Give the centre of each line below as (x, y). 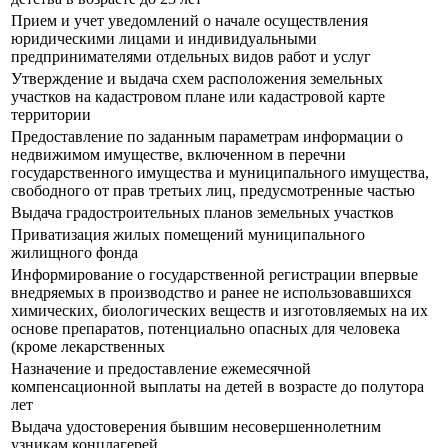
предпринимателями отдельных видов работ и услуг (191, 57)
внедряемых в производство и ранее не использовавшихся (211, 293)
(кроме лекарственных (88, 347)
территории (51, 115)
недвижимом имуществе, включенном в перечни (178, 155)
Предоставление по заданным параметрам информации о (207, 137)
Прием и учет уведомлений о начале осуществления (189, 21)
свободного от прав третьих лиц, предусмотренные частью (215, 191)
